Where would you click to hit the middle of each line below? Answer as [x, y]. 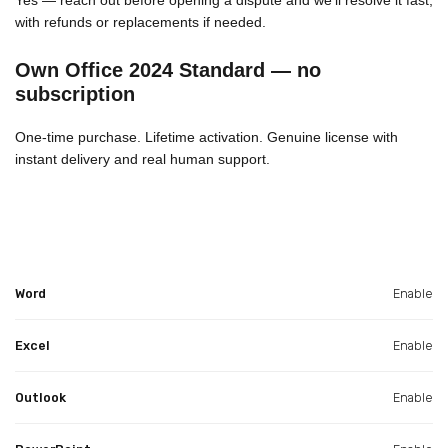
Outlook [40, 397]
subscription [75, 93]
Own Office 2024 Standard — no [168, 69]
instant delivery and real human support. [142, 158]
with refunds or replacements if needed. [140, 21]
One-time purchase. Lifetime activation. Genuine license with [206, 136]
